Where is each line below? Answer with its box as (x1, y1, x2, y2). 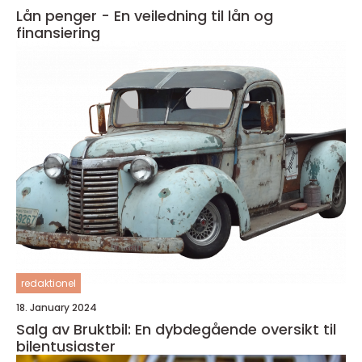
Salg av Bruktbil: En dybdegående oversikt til (16, 319, 336, 340)
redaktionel (21, 276, 76, 291)
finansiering (16, 23, 100, 44)
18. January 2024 (16, 301, 97, 315)
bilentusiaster (16, 336, 116, 357)
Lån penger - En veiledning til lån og (16, 6, 273, 27)
